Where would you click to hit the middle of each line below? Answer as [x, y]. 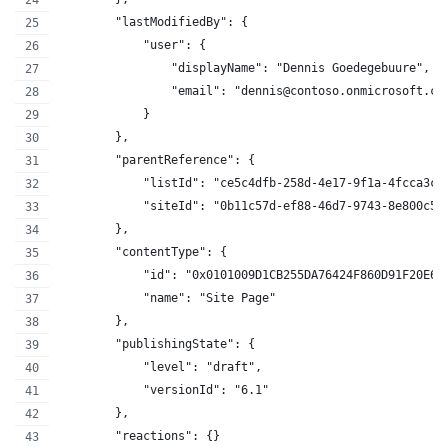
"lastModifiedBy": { [153, 21]
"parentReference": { [157, 159]
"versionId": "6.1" [164, 389]
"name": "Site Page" [167, 297]
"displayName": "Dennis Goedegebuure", [244, 67]
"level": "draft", [160, 366]
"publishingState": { [157, 343]
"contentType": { [143, 251]
